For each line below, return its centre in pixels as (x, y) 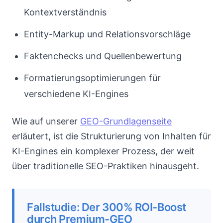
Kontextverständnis (65, 12)
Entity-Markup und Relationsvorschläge (107, 34)
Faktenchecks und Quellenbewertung (103, 56)
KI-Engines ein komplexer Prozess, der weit (103, 151)
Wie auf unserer (46, 121)
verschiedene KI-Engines (76, 94)
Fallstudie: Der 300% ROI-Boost (107, 207)
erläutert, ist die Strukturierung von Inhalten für (111, 136)
